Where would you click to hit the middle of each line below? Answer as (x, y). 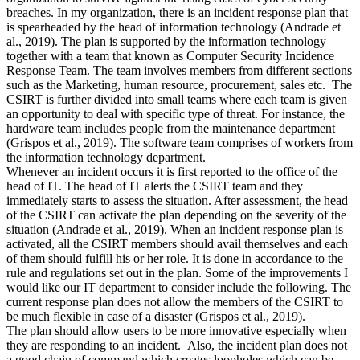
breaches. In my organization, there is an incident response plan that (177, 12)
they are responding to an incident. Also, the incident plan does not (177, 345)
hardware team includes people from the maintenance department (171, 128)
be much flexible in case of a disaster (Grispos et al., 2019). (156, 316)
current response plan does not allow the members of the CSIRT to (175, 301)
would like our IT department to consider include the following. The (179, 287)
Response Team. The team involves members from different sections (179, 70)
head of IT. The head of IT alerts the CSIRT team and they (155, 186)
